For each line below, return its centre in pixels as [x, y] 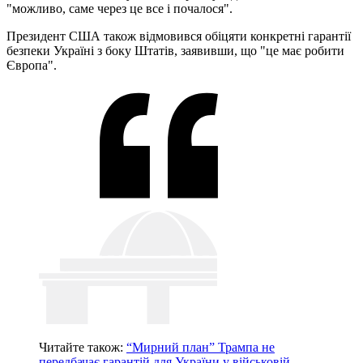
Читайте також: [83, 348]
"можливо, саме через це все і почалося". [120, 9]
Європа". [32, 66]
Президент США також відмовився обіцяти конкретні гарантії [179, 36]
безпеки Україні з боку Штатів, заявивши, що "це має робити [175, 51]
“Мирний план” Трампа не [201, 348]
